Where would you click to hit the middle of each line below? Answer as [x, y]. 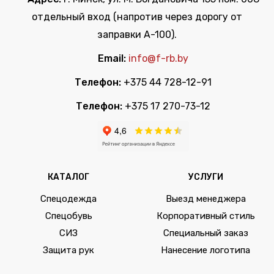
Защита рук [68, 250]
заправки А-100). [137, 34]
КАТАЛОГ [68, 177]
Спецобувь [68, 216]
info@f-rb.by [158, 58]
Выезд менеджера [206, 198]
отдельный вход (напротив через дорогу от [137, 17]
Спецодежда [68, 198]
